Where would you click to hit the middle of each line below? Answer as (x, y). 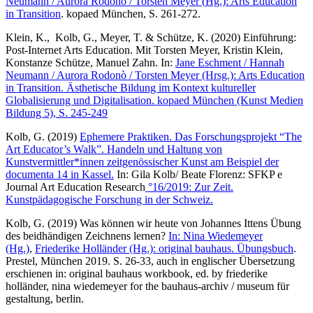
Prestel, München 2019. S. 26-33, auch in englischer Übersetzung (150, 261)
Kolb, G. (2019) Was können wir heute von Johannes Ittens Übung (153, 223)
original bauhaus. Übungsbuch (226, 248)
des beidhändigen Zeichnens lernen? (87, 235)
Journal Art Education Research (75, 187)
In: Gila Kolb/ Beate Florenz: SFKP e (198, 174)
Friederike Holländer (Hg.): (97, 248)
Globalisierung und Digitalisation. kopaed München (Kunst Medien (154, 100)
